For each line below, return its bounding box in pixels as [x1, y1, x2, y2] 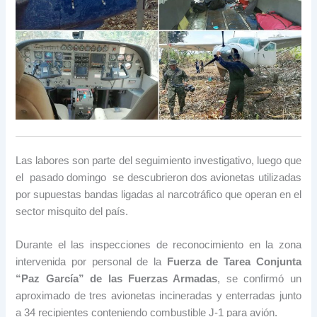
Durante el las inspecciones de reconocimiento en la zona [16, 239, 301, 251]
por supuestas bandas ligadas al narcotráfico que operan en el [16, 189, 301, 201]
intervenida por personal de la [16, 256, 161, 268]
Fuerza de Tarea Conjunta [161, 256, 301, 268]
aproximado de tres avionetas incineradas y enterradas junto [16, 290, 301, 302]
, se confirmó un [217, 273, 301, 285]
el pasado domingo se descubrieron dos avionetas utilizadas [16, 172, 301, 184]
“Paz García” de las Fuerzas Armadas [16, 273, 218, 285]
